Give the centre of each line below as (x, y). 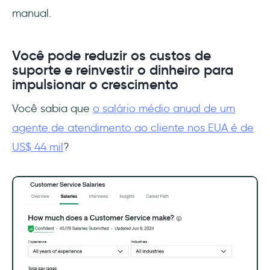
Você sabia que (52, 109)
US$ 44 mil (38, 147)
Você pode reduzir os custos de (111, 56)
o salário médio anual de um (164, 109)
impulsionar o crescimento (95, 85)
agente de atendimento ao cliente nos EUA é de (133, 128)
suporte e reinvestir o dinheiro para (123, 70)
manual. (33, 14)
